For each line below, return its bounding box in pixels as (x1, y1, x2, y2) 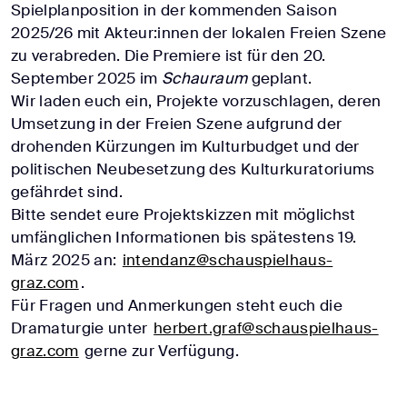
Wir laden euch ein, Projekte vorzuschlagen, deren (11, 90, 382, 111)
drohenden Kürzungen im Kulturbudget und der (11, 135, 360, 156)
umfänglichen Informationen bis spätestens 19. (11, 226, 357, 247)
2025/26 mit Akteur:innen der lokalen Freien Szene (11, 22, 387, 43)
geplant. (247, 67, 313, 88)
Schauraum (162, 67, 248, 88)
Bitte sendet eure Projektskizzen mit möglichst (11, 203, 356, 224)
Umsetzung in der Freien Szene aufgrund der (11, 113, 342, 134)
